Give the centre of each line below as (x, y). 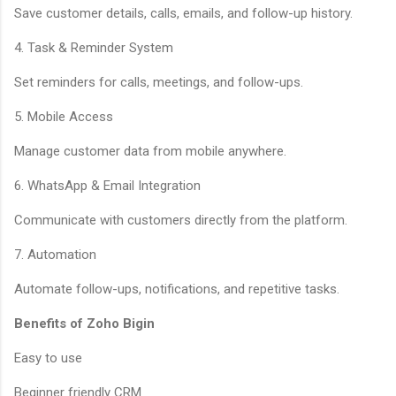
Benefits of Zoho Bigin (84, 323)
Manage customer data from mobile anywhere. (150, 151)
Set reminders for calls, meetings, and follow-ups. (159, 82)
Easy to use (48, 358)
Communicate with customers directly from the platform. (181, 220)
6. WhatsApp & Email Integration (107, 185)
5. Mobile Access (64, 116)
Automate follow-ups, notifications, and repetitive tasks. (177, 289)
